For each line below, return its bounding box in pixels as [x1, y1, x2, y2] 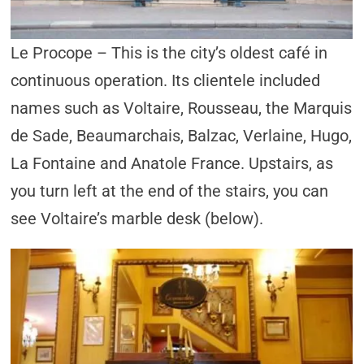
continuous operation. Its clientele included [11, 71, 321, 90]
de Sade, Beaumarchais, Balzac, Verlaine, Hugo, [11, 126, 353, 145]
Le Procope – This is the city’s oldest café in [11, 43, 328, 63]
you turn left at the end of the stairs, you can [11, 181, 329, 201]
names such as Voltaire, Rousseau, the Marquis [11, 98, 353, 118]
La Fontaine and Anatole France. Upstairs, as [11, 154, 334, 173]
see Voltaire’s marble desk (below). [11, 209, 264, 228]
